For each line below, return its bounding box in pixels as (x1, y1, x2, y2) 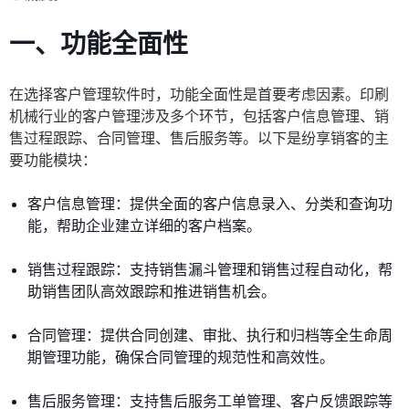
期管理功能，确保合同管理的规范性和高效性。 (27, 348, 334, 367)
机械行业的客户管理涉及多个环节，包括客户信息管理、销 (9, 107, 389, 126)
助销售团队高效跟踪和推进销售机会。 (27, 282, 276, 301)
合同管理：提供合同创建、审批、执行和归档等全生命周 (27, 326, 393, 345)
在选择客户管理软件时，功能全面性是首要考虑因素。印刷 (9, 85, 389, 104)
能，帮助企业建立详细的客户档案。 (27, 216, 261, 236)
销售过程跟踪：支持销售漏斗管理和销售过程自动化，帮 (27, 260, 393, 279)
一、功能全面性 (9, 28, 188, 60)
